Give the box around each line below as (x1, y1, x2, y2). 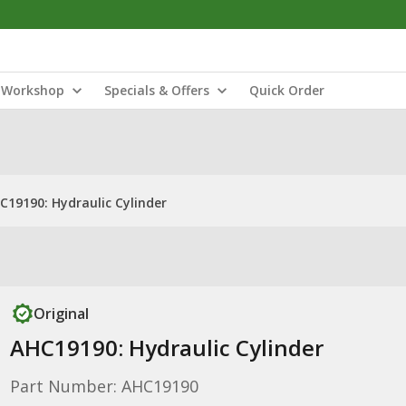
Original (33, 304, 89, 324)
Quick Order (249, 82, 324, 99)
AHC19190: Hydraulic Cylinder (9, 333, 324, 362)
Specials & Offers (104, 82, 209, 99)
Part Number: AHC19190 (9, 375, 198, 397)
